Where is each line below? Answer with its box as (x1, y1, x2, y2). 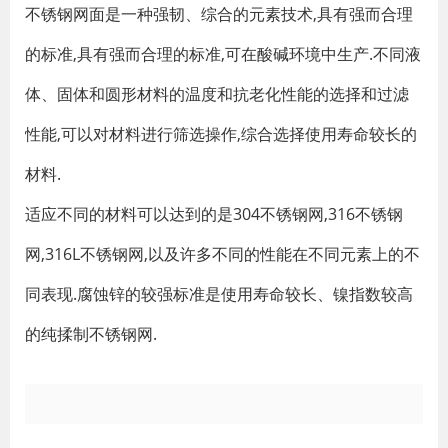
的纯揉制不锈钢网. (25, 323, 157, 345)
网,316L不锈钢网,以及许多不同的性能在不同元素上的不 (25, 243, 420, 265)
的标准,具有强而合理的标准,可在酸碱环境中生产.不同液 (25, 43, 421, 65)
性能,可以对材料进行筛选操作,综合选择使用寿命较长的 (25, 123, 417, 145)
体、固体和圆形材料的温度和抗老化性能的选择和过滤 (25, 83, 409, 105)
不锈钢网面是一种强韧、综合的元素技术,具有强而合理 (25, 3, 413, 25)
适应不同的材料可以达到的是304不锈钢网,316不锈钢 (25, 203, 403, 225)
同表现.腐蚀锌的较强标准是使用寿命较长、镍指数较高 (25, 283, 413, 305)
